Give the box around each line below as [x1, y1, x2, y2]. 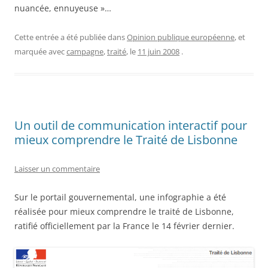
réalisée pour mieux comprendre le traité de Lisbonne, [14, 206, 234, 217]
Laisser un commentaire [14, 163, 100, 174]
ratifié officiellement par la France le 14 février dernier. [14, 220, 234, 232]
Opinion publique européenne [127, 32, 234, 42]
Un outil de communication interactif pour [14, 117, 247, 133]
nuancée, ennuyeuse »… [14, 2, 111, 14]
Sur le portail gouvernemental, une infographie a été [14, 191, 226, 203]
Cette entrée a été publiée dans [14, 32, 127, 42]
